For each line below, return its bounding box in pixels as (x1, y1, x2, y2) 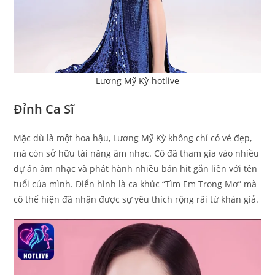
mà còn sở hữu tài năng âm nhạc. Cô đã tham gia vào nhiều (14, 147, 260, 160)
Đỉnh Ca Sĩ (14, 101, 75, 118)
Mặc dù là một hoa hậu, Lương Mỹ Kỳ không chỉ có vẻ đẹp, (14, 132, 252, 144)
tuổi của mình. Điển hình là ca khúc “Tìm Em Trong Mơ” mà (14, 178, 257, 190)
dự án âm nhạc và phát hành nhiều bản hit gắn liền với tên (14, 163, 258, 175)
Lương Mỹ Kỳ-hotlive (96, 75, 179, 87)
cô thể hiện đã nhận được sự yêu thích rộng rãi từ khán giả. (14, 193, 259, 206)
